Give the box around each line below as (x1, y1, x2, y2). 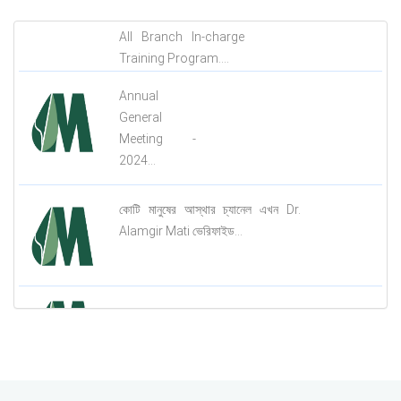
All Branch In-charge (119, 30, 244, 44)
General (119, 152, 162, 166)
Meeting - (119, 174, 196, 188)
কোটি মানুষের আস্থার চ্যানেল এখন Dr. (119, 244, 301, 259)
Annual (119, 131, 158, 145)
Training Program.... (119, 51, 229, 65)
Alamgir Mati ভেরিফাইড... (119, 266, 243, 280)
